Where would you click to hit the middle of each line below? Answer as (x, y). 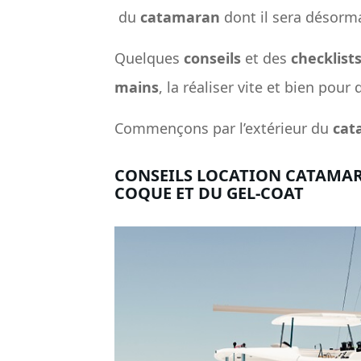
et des (266, 58)
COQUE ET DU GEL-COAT (209, 193)
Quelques (149, 58)
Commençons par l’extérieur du (224, 129)
